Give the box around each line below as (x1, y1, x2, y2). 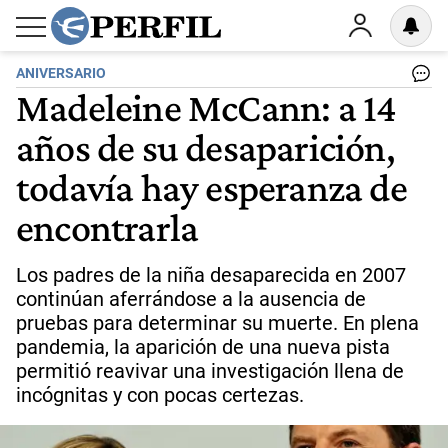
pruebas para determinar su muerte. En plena (16, 311, 419, 335)
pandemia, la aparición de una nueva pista (16, 335, 390, 359)
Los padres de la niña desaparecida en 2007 (16, 263, 406, 287)
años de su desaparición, (16, 124, 395, 170)
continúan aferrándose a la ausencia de (16, 287, 366, 311)
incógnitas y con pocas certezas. (16, 383, 304, 407)
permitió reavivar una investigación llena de (16, 359, 404, 383)
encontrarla (16, 204, 199, 250)
